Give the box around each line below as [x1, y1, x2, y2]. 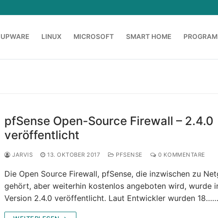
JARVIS [10, 151, 33, 159]
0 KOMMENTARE [156, 151, 205, 159]
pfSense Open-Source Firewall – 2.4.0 [4, 114, 214, 128]
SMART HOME [126, 33, 171, 41]
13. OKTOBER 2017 [47, 151, 101, 159]
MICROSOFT [73, 33, 114, 41]
